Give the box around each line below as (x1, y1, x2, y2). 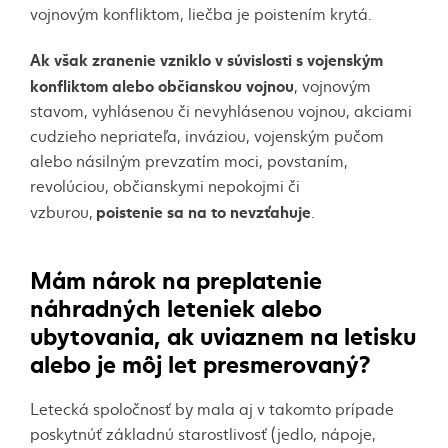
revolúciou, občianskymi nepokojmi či (30, 174, 300, 196)
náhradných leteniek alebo (30, 288, 322, 323)
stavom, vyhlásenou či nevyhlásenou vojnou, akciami (30, 99, 412, 121)
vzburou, (30, 200, 96, 222)
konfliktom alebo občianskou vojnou (30, 73, 294, 96)
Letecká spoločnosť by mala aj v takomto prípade (30, 397, 394, 419)
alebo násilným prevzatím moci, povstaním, (30, 149, 348, 171)
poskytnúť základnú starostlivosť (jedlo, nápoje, (30, 422, 376, 444)
